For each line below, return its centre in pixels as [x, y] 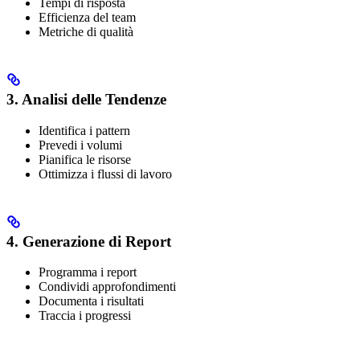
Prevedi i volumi [80, 145]
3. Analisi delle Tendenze [86, 100]
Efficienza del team [87, 18]
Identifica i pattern [84, 130]
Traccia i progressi [85, 316]
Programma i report [88, 272]
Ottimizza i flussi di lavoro [105, 174]
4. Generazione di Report [89, 241]
